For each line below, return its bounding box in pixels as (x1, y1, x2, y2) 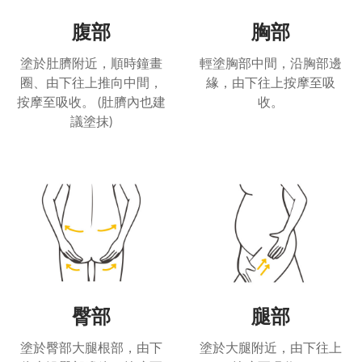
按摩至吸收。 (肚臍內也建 (17, 96, 166, 110)
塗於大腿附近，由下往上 (200, 342, 342, 356)
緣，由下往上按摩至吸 (206, 77, 335, 90)
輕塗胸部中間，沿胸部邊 (200, 57, 342, 71)
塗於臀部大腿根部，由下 (20, 342, 162, 356)
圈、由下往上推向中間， (20, 77, 162, 90)
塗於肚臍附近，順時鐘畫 (20, 57, 162, 71)
